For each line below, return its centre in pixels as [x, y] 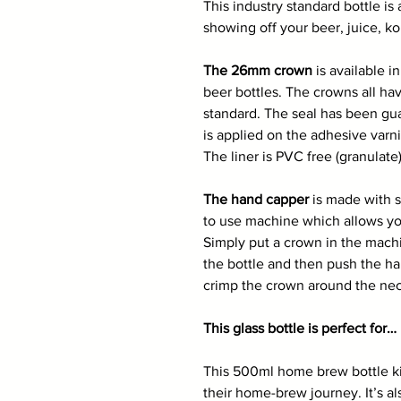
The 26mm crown [258, 70]
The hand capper [256, 199]
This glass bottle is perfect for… [300, 328]
